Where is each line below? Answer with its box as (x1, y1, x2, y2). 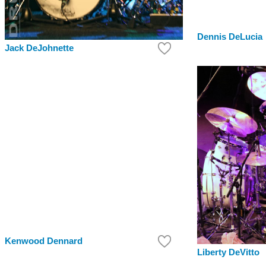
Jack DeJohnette (5, 43, 74, 53)
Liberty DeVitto (197, 248, 259, 258)
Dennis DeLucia (197, 32, 262, 42)
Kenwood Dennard (5, 236, 83, 246)
